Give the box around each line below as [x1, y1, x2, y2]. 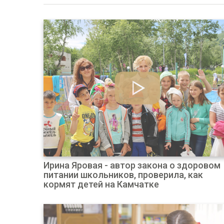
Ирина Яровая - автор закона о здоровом [43, 160, 220, 170]
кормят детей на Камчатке [43, 179, 159, 189]
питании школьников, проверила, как [43, 169, 203, 180]
